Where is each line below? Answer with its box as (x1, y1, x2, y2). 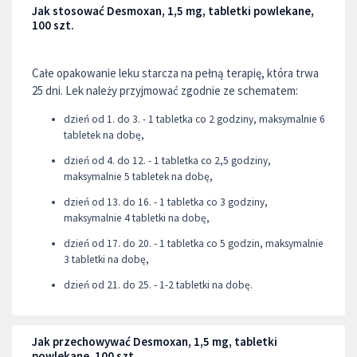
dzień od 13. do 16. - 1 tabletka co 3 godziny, (64, 194, 268, 209)
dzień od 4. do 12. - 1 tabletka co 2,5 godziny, (64, 153, 271, 167)
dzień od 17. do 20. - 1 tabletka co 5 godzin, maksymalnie (64, 236, 324, 250)
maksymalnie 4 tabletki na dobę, (64, 210, 210, 225)
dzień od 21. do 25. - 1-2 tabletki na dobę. (64, 277, 253, 292)
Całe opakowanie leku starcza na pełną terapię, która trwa (32, 65, 319, 80)
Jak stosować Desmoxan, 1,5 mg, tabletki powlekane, (32, 3, 314, 18)
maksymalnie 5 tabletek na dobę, (64, 169, 213, 183)
